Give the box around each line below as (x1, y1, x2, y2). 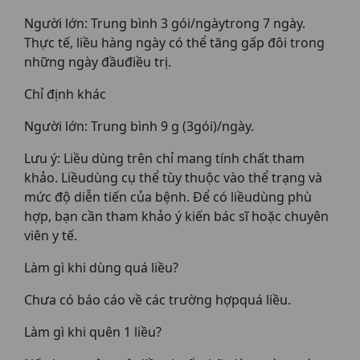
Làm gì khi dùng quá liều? (24, 259, 178, 276)
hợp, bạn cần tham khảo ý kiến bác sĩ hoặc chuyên (24, 207, 329, 225)
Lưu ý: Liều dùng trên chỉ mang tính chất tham (24, 149, 305, 167)
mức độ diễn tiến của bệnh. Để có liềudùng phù (24, 188, 312, 206)
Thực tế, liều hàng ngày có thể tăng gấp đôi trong (24, 34, 325, 51)
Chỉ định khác (24, 85, 106, 103)
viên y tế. (24, 227, 77, 244)
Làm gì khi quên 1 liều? (24, 323, 162, 341)
